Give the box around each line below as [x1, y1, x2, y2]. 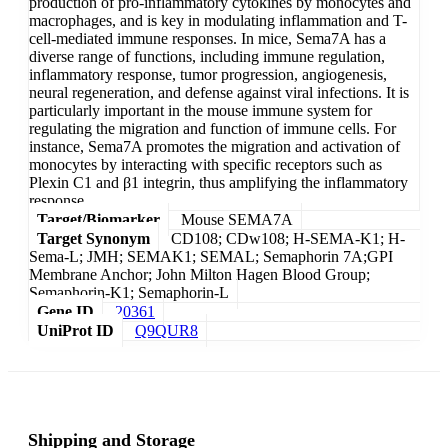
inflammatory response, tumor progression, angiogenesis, [29, 66, 387, 84]
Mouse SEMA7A [181, 211, 293, 229]
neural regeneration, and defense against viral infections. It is [29, 84, 409, 102]
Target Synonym [37, 230, 150, 248]
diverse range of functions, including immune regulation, [29, 48, 385, 66]
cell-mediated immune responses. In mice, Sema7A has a [29, 30, 386, 48]
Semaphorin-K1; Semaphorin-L [29, 284, 229, 302]
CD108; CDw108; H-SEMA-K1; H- [171, 230, 405, 248]
